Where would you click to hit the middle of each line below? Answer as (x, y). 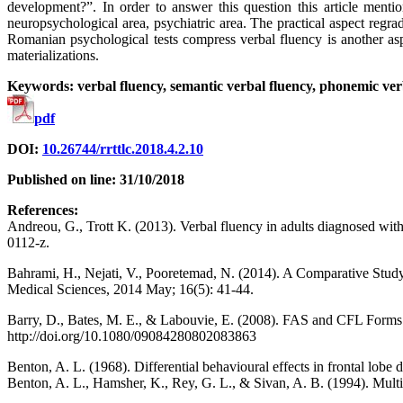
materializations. (53, 55)
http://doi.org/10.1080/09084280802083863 (132, 336)
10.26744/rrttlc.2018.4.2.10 (123, 148)
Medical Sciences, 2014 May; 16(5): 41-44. (130, 289)
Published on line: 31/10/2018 (96, 179)
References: (43, 210)
